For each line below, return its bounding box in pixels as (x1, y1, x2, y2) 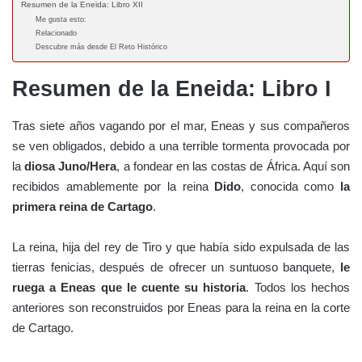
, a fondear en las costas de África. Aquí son (116, 158, 351, 173)
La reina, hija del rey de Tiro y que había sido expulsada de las (12, 239, 350, 254)
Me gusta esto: (36, 15, 86, 24)
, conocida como (241, 179, 340, 193)
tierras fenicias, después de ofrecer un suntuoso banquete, (12, 259, 340, 274)
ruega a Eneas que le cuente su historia (12, 280, 246, 294)
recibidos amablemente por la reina (12, 179, 215, 193)
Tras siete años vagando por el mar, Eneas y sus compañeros (12, 118, 350, 133)
